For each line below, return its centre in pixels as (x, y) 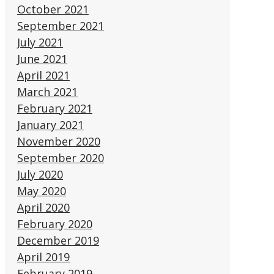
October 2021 (53, 9)
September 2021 (60, 25)
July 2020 (40, 174)
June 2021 (42, 58)
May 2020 (41, 191)
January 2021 (50, 124)
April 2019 (43, 257)
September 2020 (60, 157)
